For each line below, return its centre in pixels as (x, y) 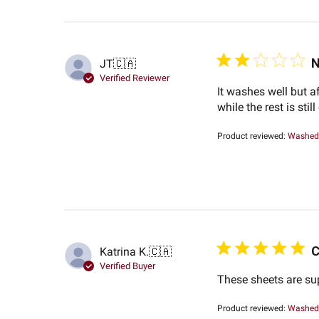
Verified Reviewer (134, 78)
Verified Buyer (127, 266)
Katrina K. (124, 252)
